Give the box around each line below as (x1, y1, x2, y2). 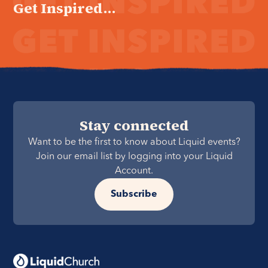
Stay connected (79, 115, 189, 135)
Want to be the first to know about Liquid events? (28, 138, 240, 147)
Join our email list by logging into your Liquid (35, 152, 233, 162)
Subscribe (111, 190, 157, 199)
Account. (115, 166, 153, 176)
